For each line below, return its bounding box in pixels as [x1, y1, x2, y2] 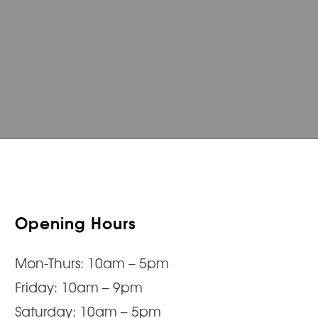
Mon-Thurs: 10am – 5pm [15, 252, 169, 273]
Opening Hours [15, 209, 136, 234]
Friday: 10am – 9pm [15, 276, 143, 297]
